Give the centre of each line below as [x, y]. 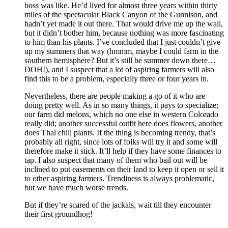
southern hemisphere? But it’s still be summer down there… [120, 60]
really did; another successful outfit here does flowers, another [123, 123]
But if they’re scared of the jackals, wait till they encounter [118, 205]
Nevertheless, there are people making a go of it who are [115, 96]
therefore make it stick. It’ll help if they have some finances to [123, 151]
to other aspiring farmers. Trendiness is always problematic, [119, 178]
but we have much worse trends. [76, 187]
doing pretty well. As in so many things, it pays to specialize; [121, 105]
